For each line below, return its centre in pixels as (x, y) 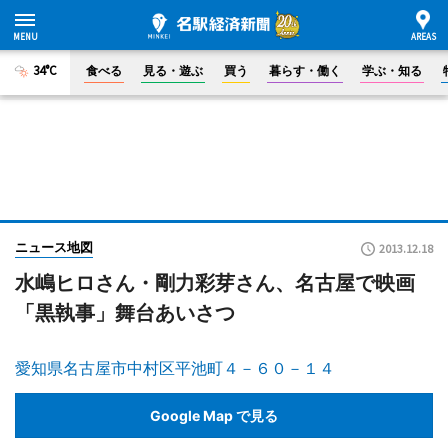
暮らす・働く (305, 70)
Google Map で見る (214, 415)
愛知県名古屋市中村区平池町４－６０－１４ (175, 368)
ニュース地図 (54, 247)
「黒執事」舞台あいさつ (125, 313)
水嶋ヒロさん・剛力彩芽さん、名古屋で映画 (215, 283)
